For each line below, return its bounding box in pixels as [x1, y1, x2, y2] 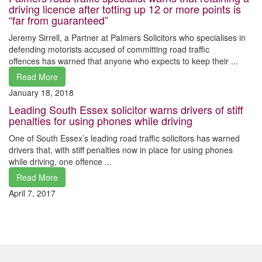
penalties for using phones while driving [9, 112, 192, 128]
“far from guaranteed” [9, 12, 108, 27]
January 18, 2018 [9, 86, 74, 98]
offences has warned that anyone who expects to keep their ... [9, 54, 238, 67]
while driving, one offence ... [9, 155, 112, 167]
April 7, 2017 [9, 187, 56, 199]
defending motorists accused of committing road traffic [9, 43, 209, 55]
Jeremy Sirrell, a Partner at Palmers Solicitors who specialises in [9, 31, 246, 43]
